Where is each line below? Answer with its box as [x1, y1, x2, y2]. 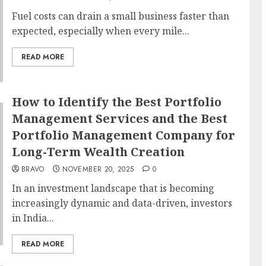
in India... [11, 211, 54, 224]
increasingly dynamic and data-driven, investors [11, 197, 232, 210]
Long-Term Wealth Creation [11, 144, 185, 160]
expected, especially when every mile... [11, 24, 189, 37]
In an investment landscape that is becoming [11, 182, 214, 195]
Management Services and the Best [11, 110, 227, 126]
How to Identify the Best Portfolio [11, 94, 221, 110]
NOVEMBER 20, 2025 [62, 164, 134, 175]
